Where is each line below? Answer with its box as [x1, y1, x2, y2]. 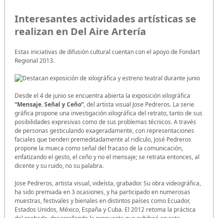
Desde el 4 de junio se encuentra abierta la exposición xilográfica [15, 91, 190, 100]
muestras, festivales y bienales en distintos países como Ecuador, [15, 197, 190, 205]
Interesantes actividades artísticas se [15, 12, 196, 25]
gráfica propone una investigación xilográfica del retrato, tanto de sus [15, 109, 202, 118]
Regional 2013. [15, 56, 54, 65]
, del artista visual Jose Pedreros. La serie [84, 100, 194, 109]
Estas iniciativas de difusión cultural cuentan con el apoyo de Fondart [15, 47, 200, 56]
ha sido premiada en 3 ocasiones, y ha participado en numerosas [15, 188, 190, 197]
